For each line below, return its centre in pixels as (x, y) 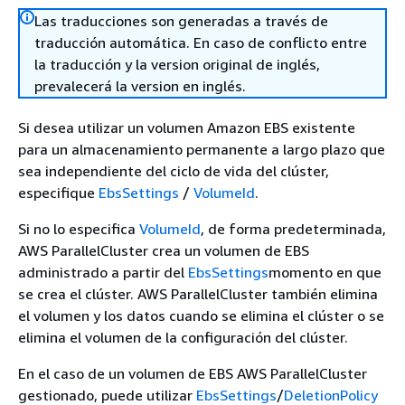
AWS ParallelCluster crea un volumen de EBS (164, 250)
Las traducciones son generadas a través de (181, 21)
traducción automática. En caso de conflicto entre (201, 42)
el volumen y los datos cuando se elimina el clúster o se (201, 316)
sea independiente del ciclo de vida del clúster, (174, 171)
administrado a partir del (103, 272)
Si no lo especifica (79, 229)
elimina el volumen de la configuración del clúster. (183, 337)
